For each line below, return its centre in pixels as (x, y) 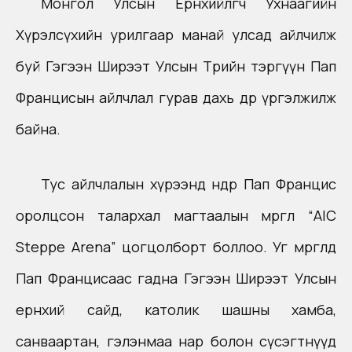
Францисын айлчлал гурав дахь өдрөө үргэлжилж (176, 98)
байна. (38, 129)
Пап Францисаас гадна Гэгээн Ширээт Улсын (176, 279)
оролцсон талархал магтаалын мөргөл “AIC (176, 216)
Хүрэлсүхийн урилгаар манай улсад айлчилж (176, 35)
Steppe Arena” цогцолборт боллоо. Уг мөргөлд (176, 247)
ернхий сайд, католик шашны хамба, (176, 310)
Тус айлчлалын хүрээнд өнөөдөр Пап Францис (189, 184)
